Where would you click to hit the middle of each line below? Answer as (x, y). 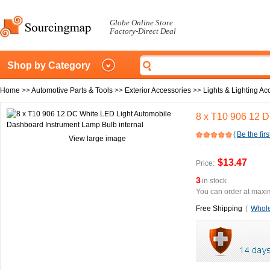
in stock (214, 181)
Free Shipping (219, 209)
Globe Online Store (141, 23)
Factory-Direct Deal (143, 31)
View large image (97, 139)
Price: (205, 163)
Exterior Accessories (158, 90)
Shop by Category (49, 65)
